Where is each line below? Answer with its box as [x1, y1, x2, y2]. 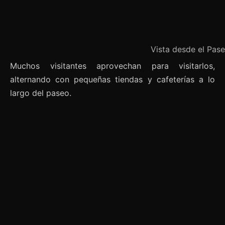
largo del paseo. [10, 88, 71, 98]
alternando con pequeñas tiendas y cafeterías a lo [10, 74, 215, 85]
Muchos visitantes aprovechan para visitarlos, [10, 61, 215, 71]
